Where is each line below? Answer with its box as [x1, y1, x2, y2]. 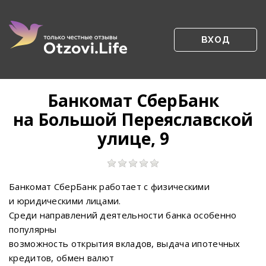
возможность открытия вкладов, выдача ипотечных [9, 237, 240, 249]
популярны [9, 223, 57, 235]
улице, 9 [97, 127, 169, 150]
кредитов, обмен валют [9, 252, 115, 264]
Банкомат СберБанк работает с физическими [9, 180, 210, 192]
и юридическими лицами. [9, 195, 121, 207]
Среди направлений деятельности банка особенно [9, 209, 237, 221]
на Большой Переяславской [13, 108, 253, 131]
